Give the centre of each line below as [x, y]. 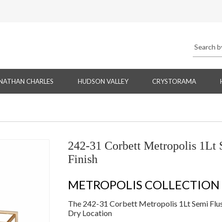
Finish [83, 159]
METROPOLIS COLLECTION [143, 185]
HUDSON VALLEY [103, 82]
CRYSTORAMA [174, 82]
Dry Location [90, 213]
